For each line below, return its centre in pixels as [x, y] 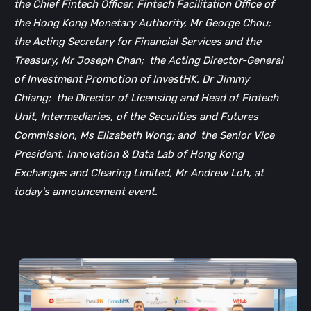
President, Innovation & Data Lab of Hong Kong [128, 154]
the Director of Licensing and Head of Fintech [167, 98]
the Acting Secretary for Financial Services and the [137, 42]
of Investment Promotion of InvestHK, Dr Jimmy [131, 79]
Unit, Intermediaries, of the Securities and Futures [136, 117]
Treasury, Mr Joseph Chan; [78, 61]
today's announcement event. [85, 192]
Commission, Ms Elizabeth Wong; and [104, 136]
